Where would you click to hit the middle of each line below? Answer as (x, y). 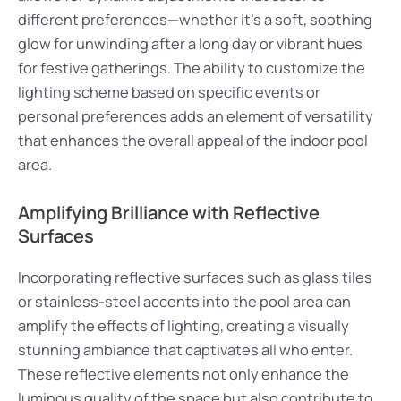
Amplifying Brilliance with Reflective (169, 212)
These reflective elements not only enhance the (183, 374)
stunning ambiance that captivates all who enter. (185, 350)
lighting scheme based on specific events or (169, 93)
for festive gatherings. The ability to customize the (192, 68)
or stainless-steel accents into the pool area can (184, 301)
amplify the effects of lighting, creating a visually (183, 325)
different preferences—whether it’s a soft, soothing (195, 20)
